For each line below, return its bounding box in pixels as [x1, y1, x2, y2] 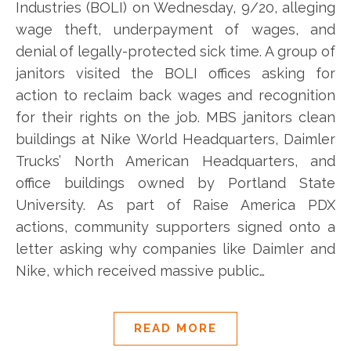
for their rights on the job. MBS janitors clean [16, 108, 335, 125]
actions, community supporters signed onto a [16, 218, 335, 235]
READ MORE [134, 320, 217, 335]
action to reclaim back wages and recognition [16, 86, 335, 103]
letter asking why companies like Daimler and [16, 240, 335, 257]
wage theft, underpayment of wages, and [16, 20, 335, 38]
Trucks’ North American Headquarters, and [16, 152, 335, 169]
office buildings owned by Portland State [16, 174, 335, 191]
